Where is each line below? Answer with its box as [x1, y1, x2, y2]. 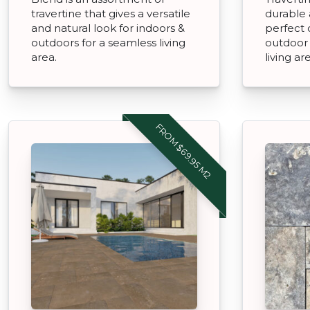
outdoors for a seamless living [31, 35, 185, 49]
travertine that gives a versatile [31, 6, 190, 20]
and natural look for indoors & [31, 21, 185, 35]
